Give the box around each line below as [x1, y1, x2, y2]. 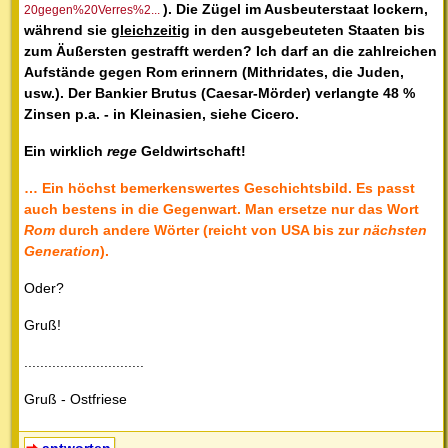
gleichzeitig [111, 21, 190, 38]
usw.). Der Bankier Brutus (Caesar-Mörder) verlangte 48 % [24, 84, 415, 101]
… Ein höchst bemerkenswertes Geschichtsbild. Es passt [24, 179, 415, 196]
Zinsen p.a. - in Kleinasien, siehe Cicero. [24, 105, 299, 122]
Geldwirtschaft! [137, 142, 246, 159]
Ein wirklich [24, 142, 107, 159]
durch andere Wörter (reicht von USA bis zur [55, 221, 363, 238]
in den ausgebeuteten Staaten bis [190, 21, 425, 38]
